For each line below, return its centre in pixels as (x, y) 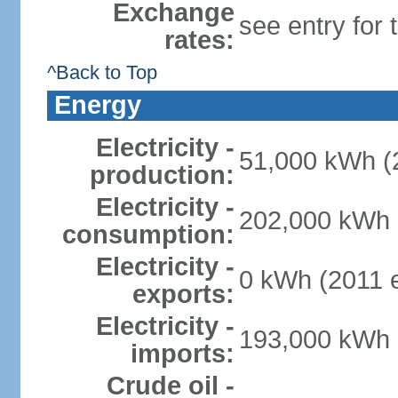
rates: (199, 40)
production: (162, 175)
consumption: (148, 235)
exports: (183, 294)
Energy (97, 105)
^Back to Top (102, 72)
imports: (182, 354)
